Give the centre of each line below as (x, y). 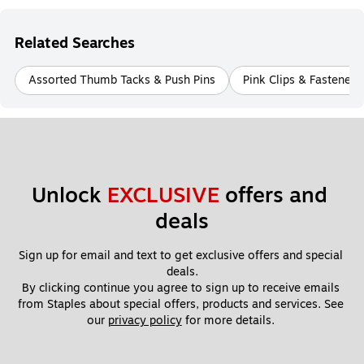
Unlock (69, 195)
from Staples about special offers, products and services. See (180, 304)
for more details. (230, 321)
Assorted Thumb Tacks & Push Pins (122, 80)
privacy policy (145, 321)
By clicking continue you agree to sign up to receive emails (180, 288)
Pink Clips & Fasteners (302, 80)
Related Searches (75, 43)
